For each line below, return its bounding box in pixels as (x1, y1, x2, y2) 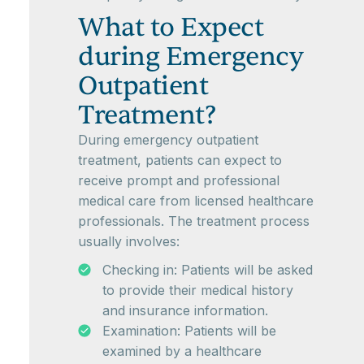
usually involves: (78, 233, 180, 250)
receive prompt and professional (78, 172, 279, 189)
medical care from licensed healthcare (78, 193, 314, 210)
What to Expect (78, 11, 263, 45)
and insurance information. (102, 302, 268, 319)
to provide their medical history (102, 282, 293, 299)
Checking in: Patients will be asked (102, 262, 313, 279)
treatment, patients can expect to (78, 152, 282, 169)
